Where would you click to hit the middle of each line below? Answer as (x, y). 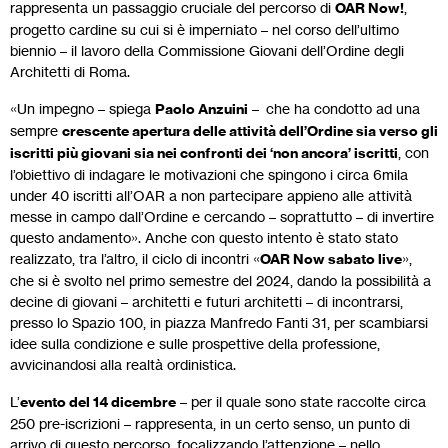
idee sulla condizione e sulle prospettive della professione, (195, 343)
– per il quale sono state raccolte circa (301, 401)
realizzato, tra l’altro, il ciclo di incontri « (135, 258)
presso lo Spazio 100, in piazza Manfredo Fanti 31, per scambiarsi (219, 322)
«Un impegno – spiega (82, 108)
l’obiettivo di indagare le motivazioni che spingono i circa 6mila (209, 174)
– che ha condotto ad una (334, 108)
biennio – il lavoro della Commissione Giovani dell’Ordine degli (207, 50)
